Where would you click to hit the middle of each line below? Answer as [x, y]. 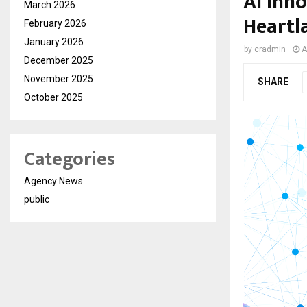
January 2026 [54, 42]
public [37, 200]
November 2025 [59, 79]
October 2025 [53, 98]
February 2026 [55, 24]
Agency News [53, 181]
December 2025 [59, 61]
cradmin [270, 50]
